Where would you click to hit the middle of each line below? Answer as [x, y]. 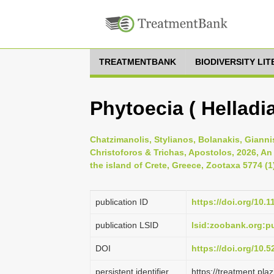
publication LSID [127, 225]
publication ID [122, 202]
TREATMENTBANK [138, 62]
